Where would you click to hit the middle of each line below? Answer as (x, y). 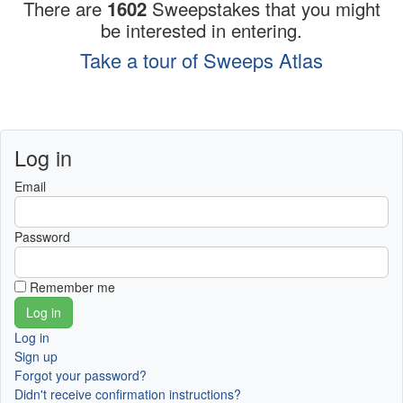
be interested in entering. (201, 31)
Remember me (72, 287)
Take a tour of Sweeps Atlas (201, 60)
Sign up (36, 357)
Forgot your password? (81, 376)
